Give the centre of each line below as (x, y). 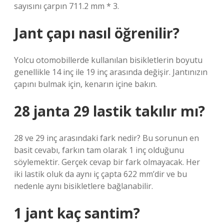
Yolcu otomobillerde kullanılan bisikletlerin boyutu (108, 60)
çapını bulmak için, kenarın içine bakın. (85, 84)
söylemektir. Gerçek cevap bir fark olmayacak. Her (107, 162)
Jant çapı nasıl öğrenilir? (97, 33)
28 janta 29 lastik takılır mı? (109, 111)
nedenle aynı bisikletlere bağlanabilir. (83, 186)
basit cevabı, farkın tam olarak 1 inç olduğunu (99, 150)
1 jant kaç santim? (77, 213)
